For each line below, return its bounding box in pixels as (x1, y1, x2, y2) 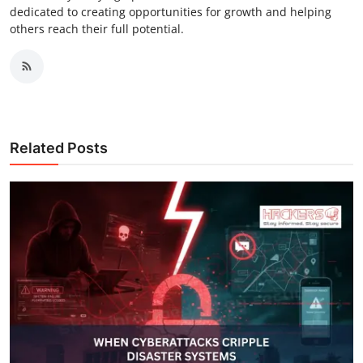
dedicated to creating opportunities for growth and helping (10, 3, 331, 19)
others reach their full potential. (10, 20, 184, 36)
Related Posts (10, 139, 108, 156)
